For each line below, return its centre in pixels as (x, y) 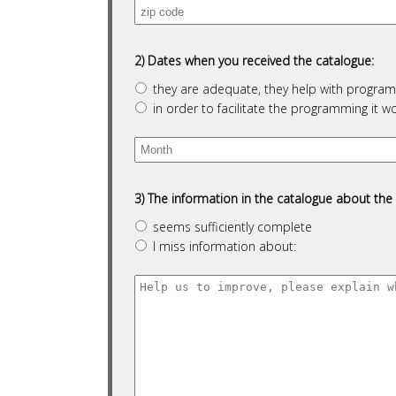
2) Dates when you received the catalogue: (254, 61)
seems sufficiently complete (232, 227)
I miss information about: (225, 246)
